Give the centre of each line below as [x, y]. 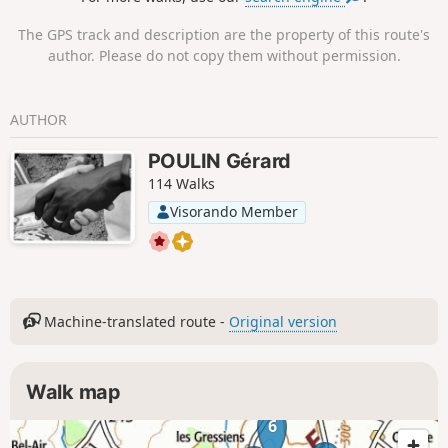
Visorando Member [233, 212]
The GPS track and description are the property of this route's [224, 35]
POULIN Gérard [219, 161]
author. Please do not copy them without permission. [224, 56]
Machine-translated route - [135, 321]
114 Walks [181, 184]
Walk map [73, 392]
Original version [283, 321]
